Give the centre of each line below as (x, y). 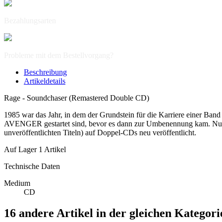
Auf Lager (20, 150)
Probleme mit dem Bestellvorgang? (59, 55)
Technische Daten (32, 166)
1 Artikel (52, 150)
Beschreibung (45, 72)
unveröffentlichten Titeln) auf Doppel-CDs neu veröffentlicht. (100, 133)
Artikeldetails (45, 81)
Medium (17, 183)
